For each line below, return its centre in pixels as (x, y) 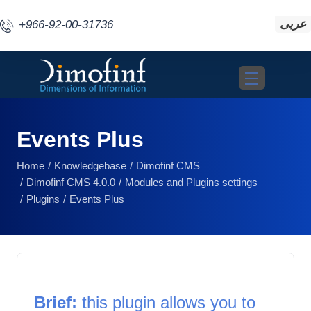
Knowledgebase (90, 166)
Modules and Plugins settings (191, 182)
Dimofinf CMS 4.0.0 (71, 182)
